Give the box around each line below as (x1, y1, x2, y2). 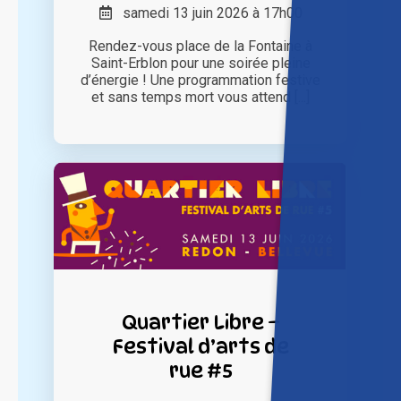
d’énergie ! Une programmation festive (81, 72, 320, 90)
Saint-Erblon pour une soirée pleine (90, 55, 311, 73)
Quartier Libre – (121, 310, 280, 335)
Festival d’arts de (112, 334, 289, 359)
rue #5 (168, 358, 233, 383)
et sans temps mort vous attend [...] (91, 89, 310, 107)
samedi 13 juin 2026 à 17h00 (111, 4, 303, 22)
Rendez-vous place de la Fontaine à (89, 38, 312, 55)
